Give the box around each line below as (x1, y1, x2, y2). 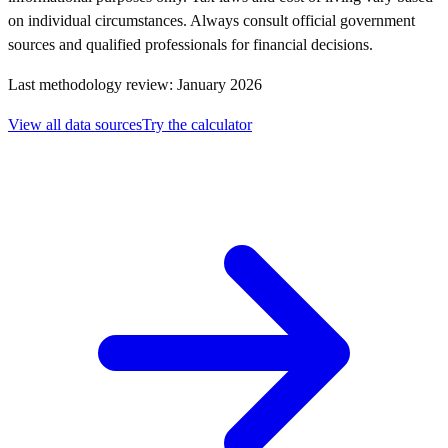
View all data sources (8, 116, 142, 134)
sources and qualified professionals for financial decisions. (8, 36, 373, 54)
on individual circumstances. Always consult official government (8, 12, 415, 30)
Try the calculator (142, 116, 252, 134)
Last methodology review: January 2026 (8, 76, 262, 94)
